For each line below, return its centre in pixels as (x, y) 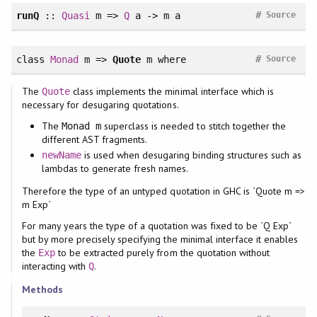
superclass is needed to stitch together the (194, 126)
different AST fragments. (94, 140)
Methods (42, 290)
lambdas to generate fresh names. (115, 169)
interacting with (55, 266)
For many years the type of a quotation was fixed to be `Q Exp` (157, 226)
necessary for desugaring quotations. (100, 104)
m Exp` (36, 205)
